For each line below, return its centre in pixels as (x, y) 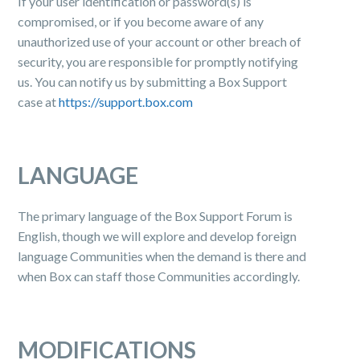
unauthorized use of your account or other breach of (160, 41)
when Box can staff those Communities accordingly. (159, 276)
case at (39, 102)
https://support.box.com (126, 102)
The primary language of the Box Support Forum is (155, 216)
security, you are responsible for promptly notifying (158, 61)
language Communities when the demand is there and (162, 256)
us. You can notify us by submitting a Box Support (153, 82)
